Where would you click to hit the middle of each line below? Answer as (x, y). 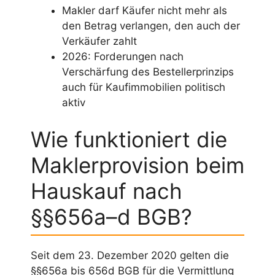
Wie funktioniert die (129, 139)
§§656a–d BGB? (111, 216)
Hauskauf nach (107, 191)
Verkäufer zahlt (99, 41)
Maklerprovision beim (137, 165)
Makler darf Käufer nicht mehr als (145, 11)
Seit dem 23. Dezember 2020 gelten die (130, 255)
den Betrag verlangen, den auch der (151, 26)
